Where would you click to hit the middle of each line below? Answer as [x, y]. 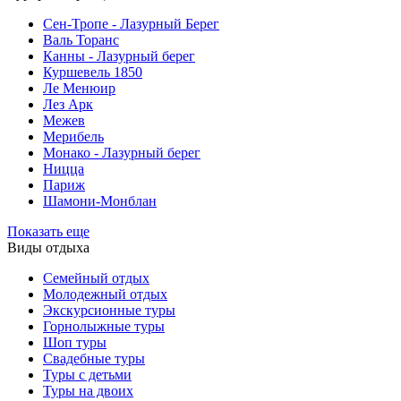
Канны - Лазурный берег [119, 56]
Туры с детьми [87, 375]
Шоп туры [75, 342]
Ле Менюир [79, 88]
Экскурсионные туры [109, 310]
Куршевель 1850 [93, 72]
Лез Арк [68, 104]
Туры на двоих [88, 391]
